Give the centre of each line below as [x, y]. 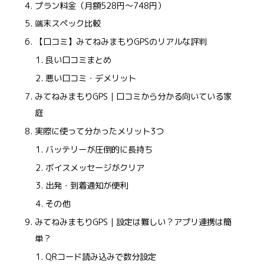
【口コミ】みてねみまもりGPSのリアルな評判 [121, 42]
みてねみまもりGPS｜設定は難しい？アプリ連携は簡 [133, 222]
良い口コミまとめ [78, 60]
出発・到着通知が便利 [86, 186]
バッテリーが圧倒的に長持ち [99, 149]
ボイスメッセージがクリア [95, 168]
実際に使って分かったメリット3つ [100, 131]
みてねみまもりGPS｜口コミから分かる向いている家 [133, 96]
